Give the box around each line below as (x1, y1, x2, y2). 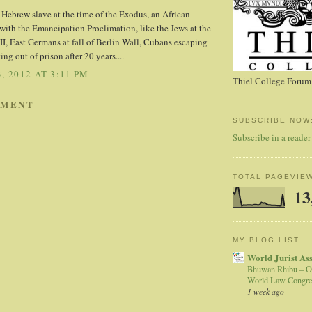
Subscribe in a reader (233, 130, 311, 143)
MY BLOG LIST (233, 236, 300, 244)
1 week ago (247, 285, 284, 297)
